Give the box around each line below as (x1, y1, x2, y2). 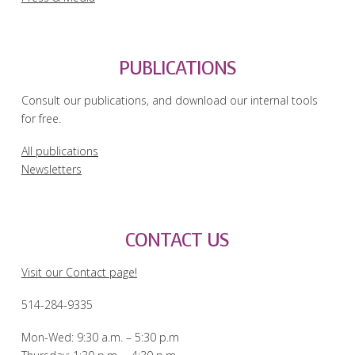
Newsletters (21, 162, 82, 177)
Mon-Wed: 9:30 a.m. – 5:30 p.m (21, 330, 179, 345)
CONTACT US (125, 227, 230, 254)
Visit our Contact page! (21, 264, 137, 280)
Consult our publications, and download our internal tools (21, 92, 318, 108)
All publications (21, 143, 98, 159)
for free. (21, 110, 61, 126)
